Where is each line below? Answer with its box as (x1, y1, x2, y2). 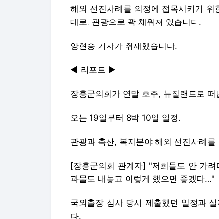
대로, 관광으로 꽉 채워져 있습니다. (70, 17, 201, 27)
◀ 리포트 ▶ (70, 65, 116, 75)
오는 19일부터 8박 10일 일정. (70, 112, 181, 123)
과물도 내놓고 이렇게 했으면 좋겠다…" (70, 174, 215, 184)
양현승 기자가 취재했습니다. (70, 41, 177, 51)
